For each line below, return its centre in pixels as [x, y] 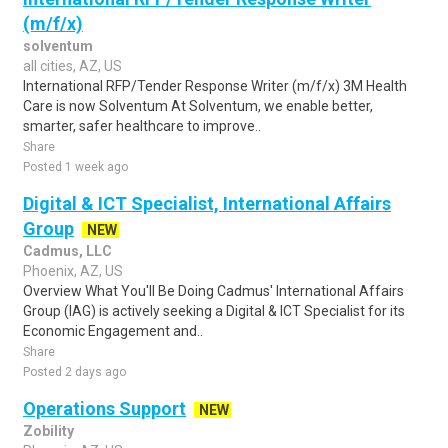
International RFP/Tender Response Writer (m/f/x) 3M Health [215, 86]
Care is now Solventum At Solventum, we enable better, [198, 106]
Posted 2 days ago [74, 372]
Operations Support [104, 408]
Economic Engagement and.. [113, 331]
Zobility [48, 431]
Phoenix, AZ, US [73, 271]
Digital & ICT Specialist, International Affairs [207, 203]
